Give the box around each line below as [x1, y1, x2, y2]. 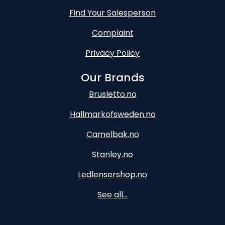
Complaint [91, 27, 134, 39]
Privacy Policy [85, 47, 140, 59]
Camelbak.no [86, 129, 139, 141]
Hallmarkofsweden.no [69, 108, 156, 121]
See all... [97, 189, 128, 201]
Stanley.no [92, 149, 133, 161]
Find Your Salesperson [69, 7, 156, 19]
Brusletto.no [88, 88, 137, 100]
